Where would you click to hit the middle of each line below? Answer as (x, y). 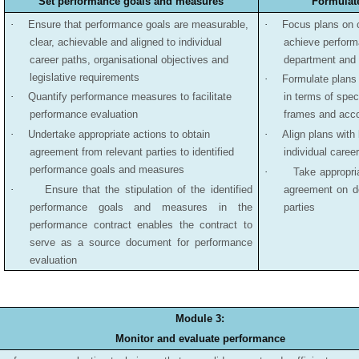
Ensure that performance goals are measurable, (138, 24)
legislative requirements (85, 77)
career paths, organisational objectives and (129, 59)
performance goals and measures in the (141, 207)
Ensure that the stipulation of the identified (148, 189)
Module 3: (200, 319)
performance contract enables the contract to (141, 224)
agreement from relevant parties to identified (132, 151)
